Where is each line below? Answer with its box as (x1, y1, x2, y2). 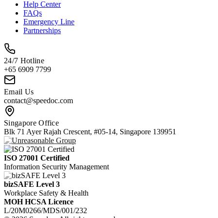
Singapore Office (4, 119, 59, 127)
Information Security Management (4, 163, 109, 171)
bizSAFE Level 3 (4, 180, 60, 189)
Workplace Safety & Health (4, 189, 89, 198)
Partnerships (23, 26, 61, 35)
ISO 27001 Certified (4, 154, 70, 163)
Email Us (4, 88, 34, 96)
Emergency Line (23, 18, 74, 26)
